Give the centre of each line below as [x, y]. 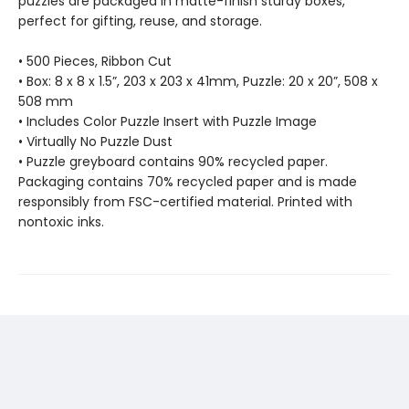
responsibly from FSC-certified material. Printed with [185, 202]
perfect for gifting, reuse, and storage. [140, 21]
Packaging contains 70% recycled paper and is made [188, 182]
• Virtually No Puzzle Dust [95, 142]
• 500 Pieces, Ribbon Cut [95, 61]
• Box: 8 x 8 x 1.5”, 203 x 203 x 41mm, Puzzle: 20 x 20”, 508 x [198, 81]
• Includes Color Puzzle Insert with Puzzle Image [168, 121]
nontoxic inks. [61, 222]
